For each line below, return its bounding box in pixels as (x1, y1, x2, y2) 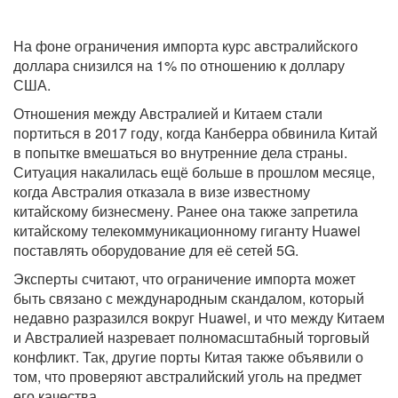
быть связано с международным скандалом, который (13, 288, 364, 309)
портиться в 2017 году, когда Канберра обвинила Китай (13, 123, 378, 144)
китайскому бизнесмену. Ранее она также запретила (13, 201, 358, 222)
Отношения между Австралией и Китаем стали (13, 103, 322, 124)
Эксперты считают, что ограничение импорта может (13, 268, 355, 290)
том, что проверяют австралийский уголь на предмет (13, 366, 362, 387)
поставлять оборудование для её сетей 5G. (13, 240, 298, 261)
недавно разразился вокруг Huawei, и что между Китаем (13, 307, 385, 329)
